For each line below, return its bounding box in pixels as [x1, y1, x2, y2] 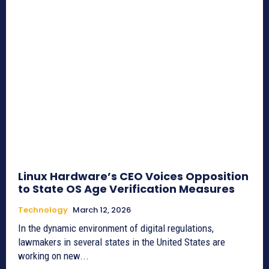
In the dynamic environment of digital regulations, [18, 222, 214, 234]
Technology [18, 204, 68, 216]
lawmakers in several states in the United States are [18, 235, 225, 248]
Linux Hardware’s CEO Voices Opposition [18, 168, 249, 184]
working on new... [18, 249, 89, 262]
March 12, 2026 [73, 204, 131, 216]
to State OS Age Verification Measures [18, 181, 235, 196]
